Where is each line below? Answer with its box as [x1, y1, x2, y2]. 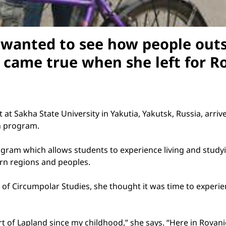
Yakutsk [142, 107, 172, 119]
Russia [176, 107, 201, 119]
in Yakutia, [99, 107, 142, 119]
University [61, 107, 99, 119]
